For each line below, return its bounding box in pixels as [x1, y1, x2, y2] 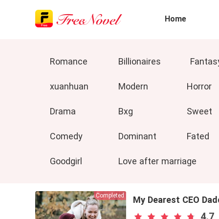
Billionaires [118, 56, 161, 66]
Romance [50, 56, 88, 66]
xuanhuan [50, 81, 88, 91]
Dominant [118, 131, 156, 141]
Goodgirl [50, 156, 82, 166]
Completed [96, 192, 124, 199]
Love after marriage [118, 156, 197, 166]
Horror [187, 81, 212, 91]
